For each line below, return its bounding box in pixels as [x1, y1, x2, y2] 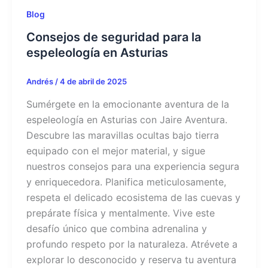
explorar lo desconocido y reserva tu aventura [26, 254, 236, 266]
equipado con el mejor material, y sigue [26, 145, 205, 157]
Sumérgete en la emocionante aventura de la [26, 98, 229, 111]
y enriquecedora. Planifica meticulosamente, [26, 176, 226, 188]
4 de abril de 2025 [60, 77, 127, 87]
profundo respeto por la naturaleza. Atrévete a [26, 238, 237, 251]
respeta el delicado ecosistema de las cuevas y [26, 191, 240, 204]
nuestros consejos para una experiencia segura [26, 160, 239, 173]
